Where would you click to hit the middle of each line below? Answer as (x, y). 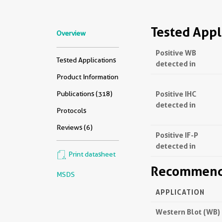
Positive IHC (176, 94)
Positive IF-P (177, 135)
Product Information (87, 77)
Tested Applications (86, 60)
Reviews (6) (75, 127)
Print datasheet (91, 154)
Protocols (71, 111)
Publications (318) (84, 94)
